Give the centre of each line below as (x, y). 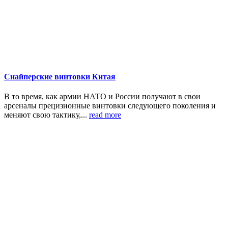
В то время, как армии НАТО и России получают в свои (102, 96)
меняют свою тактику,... (47, 115)
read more (105, 115)
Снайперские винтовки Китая (60, 76)
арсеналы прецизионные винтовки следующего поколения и (110, 105)
